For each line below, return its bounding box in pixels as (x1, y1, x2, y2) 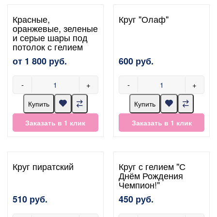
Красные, (13, 12, 50, 25)
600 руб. (119, 54, 154, 67)
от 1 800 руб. (13, 54, 67, 67)
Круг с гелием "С (119, 159, 186, 172)
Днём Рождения (119, 169, 184, 182)
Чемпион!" (119, 178, 160, 191)
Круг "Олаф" (119, 12, 169, 25)
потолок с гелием (13, 40, 83, 53)
